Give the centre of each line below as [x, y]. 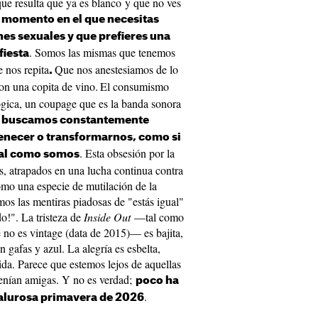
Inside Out [106, 217]
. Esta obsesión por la [127, 153]
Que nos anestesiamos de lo [116, 69]
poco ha [157, 281]
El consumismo [135, 86]
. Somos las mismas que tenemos [102, 52]
